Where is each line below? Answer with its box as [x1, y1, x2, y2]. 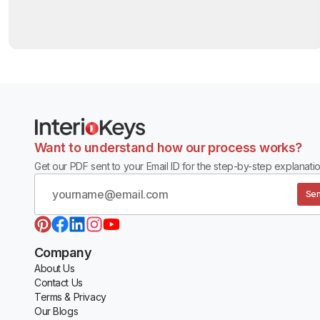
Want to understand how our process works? [34, 139, 302, 155]
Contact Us [34, 276, 83, 289]
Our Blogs [34, 305, 79, 318]
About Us [34, 262, 75, 275]
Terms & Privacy [34, 291, 106, 304]
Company [34, 245, 92, 261]
